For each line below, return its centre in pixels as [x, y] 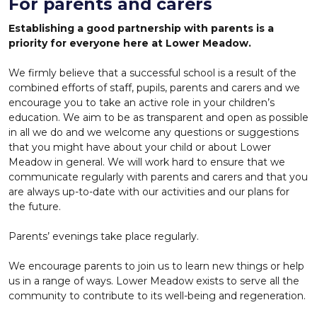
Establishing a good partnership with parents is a [141, 28]
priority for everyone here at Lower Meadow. [131, 43]
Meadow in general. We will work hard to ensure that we [147, 162]
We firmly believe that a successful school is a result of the [152, 73]
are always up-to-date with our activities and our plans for [149, 192]
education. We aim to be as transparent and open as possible [158, 117]
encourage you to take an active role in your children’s [142, 103]
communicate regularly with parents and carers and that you [158, 177]
